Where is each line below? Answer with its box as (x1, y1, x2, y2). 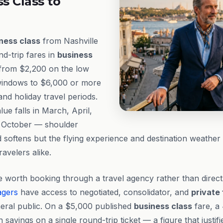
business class (134, 201, 192, 211)
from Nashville (40, 36, 98, 46)
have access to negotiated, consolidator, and (18, 187, 191, 197)
